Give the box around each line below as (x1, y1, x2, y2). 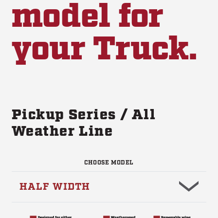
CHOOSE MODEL (84, 159, 134, 167)
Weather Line (12, 122, 113, 141)
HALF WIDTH (19, 181, 90, 194)
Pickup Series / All (12, 106, 156, 125)
